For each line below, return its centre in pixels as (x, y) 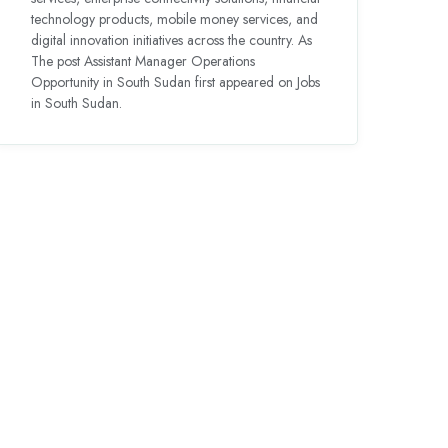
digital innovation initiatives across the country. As (171, 40)
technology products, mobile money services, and (174, 19)
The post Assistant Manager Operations (142, 61)
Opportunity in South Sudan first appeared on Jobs (175, 82)
